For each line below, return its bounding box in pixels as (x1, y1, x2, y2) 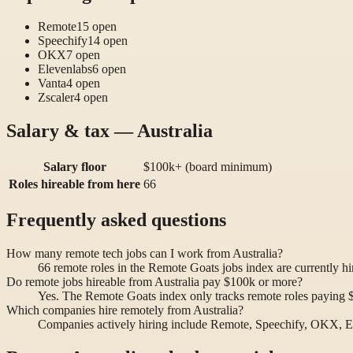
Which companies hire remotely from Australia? (6, 303, 243, 318)
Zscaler (38, 91, 74, 105)
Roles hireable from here (9, 177, 140, 191)
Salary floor (43, 160, 106, 174)
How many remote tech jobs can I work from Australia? (6, 247, 283, 261)
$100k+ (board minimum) (143, 160, 272, 174)
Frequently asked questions (6, 210, 226, 231)
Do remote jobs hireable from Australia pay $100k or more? (6, 275, 303, 289)
